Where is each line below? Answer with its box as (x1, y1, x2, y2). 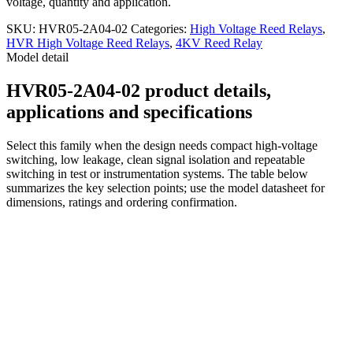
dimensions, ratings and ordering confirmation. (6, 195, 237, 210)
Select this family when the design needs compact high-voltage (6, 139, 318, 153)
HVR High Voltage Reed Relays (6, 36, 169, 50)
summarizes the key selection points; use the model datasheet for (6, 181, 325, 195)
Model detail (6, 50, 69, 65)
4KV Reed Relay (176, 36, 262, 50)
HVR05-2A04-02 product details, (6, 80, 271, 102)
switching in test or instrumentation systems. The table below (6, 167, 308, 181)
